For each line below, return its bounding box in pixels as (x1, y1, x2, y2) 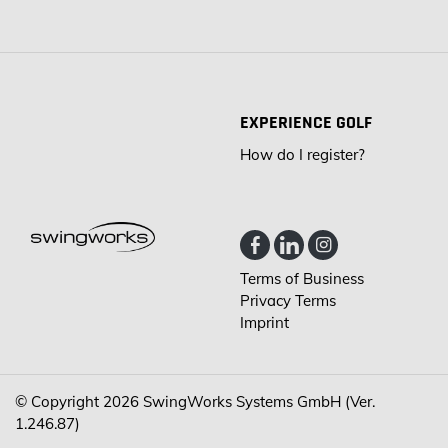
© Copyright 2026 (15, 392, 143, 412)
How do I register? (240, 145, 365, 165)
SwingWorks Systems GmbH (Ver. (143, 392, 375, 412)
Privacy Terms (240, 291, 336, 311)
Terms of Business (240, 269, 364, 289)
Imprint (240, 313, 289, 333)
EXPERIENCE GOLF (240, 111, 372, 135)
